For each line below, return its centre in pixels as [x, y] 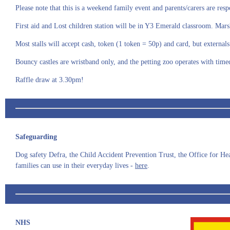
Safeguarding [36, 137]
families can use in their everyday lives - [75, 166]
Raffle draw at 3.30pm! [50, 80]
